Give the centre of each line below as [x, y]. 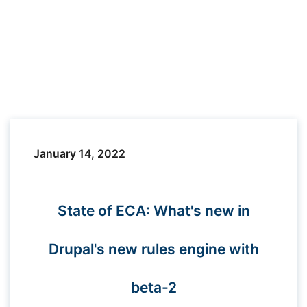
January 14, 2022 [79, 154]
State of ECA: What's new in [153, 211]
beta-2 [153, 287]
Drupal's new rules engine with [153, 249]
